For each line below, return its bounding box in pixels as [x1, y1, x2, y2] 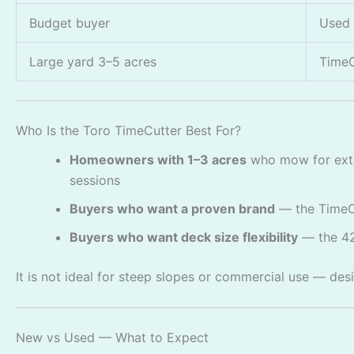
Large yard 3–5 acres [29, 54, 156, 70]
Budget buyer [29, 15, 110, 32]
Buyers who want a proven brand [70, 201, 275, 217]
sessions [70, 172, 120, 189]
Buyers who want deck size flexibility [70, 229, 298, 246]
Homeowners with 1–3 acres [70, 152, 247, 168]
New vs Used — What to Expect [16, 329, 209, 345]
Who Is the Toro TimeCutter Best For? [16, 122, 241, 139]
